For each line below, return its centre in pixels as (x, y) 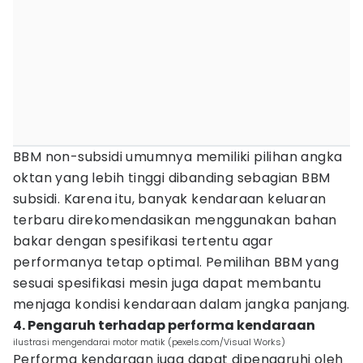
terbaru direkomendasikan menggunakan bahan (175, 220)
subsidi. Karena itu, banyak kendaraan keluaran (170, 199)
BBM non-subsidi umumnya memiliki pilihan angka (178, 157)
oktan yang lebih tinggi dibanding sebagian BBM (172, 178)
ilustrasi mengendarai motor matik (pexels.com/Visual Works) (149, 342)
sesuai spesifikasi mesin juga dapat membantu (167, 283)
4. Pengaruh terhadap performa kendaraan (164, 325)
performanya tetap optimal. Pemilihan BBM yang (176, 262)
